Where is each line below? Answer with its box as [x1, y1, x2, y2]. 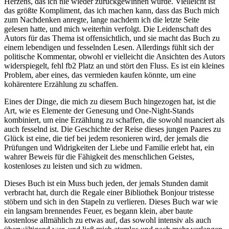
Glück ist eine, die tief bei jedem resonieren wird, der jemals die [4, 134, 209, 143]
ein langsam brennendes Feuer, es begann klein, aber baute [4, 207, 193, 216]
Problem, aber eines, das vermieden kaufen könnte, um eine [4, 71, 196, 80]
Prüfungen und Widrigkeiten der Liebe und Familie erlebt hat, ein [4, 143, 214, 152]
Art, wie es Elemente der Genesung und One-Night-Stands [4, 106, 194, 116]
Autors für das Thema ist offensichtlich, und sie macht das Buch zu [4, 34, 220, 43]
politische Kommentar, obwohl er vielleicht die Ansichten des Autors [4, 52, 225, 61]
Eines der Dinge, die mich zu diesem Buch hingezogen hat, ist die [4, 97, 216, 106]
